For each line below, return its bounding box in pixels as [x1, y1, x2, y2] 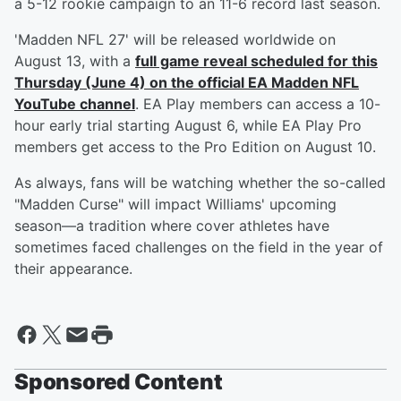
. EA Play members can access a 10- [135, 95, 380, 114]
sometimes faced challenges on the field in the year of [14, 238, 383, 257]
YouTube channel [14, 95, 135, 114]
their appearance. [14, 260, 132, 278]
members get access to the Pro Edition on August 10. [14, 138, 376, 157]
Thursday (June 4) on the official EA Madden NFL [14, 73, 359, 92]
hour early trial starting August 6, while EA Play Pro [14, 116, 362, 135]
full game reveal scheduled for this [135, 52, 378, 71]
